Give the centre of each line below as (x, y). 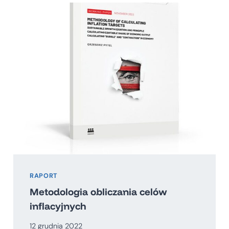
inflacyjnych (58, 206)
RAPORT (44, 176)
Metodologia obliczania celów (98, 191)
